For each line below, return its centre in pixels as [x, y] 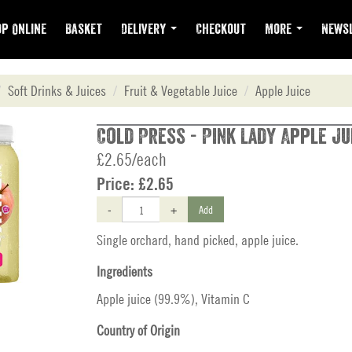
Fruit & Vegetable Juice [181, 91]
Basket [84, 29]
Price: [117, 184]
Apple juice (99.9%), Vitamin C [173, 299]
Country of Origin [138, 330]
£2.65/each [132, 159]
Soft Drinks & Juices [57, 91]
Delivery [145, 29]
